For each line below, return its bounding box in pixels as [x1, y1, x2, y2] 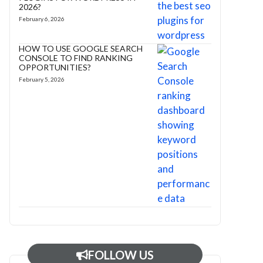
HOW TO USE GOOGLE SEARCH [19, 43, 143, 53]
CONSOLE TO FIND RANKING [19, 53, 133, 63]
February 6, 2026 [19, 15, 65, 22]
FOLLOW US [88, 248, 154, 262]
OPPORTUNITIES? [19, 62, 91, 72]
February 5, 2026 [19, 76, 65, 83]
